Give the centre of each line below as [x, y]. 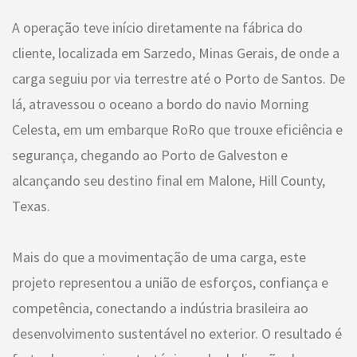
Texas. [31, 206]
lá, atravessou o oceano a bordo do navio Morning [161, 104]
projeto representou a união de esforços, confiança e [170, 282]
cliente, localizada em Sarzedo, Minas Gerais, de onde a [176, 53]
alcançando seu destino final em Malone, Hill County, [169, 180]
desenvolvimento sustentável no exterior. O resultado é [177, 333]
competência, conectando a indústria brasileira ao [160, 308]
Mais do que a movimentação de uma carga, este [159, 257]
